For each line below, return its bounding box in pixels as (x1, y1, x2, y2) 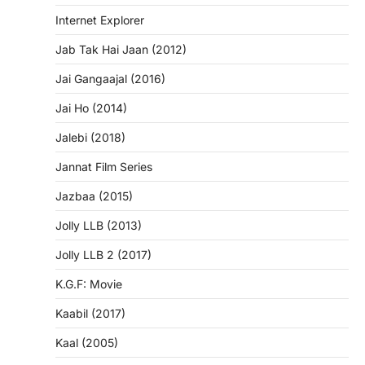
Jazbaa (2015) (55, 189, 133, 204)
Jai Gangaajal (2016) (55, 72, 165, 86)
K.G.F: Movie (55, 277, 122, 292)
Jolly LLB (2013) (55, 218, 142, 233)
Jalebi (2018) (55, 130, 125, 145)
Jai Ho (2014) (55, 101, 127, 116)
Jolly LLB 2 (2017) (55, 248, 152, 262)
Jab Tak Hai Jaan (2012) (55, 42, 187, 57)
